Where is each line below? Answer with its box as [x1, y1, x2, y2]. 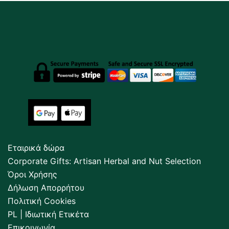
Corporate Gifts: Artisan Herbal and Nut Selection [8, 155, 201, 166]
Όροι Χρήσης [8, 169, 57, 179]
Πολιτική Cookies [8, 195, 76, 206]
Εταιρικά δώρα [8, 142, 64, 153]
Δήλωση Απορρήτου [8, 182, 84, 193]
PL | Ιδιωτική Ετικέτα [8, 209, 89, 219]
